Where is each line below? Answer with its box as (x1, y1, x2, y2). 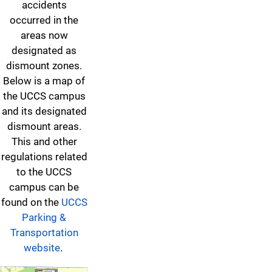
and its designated (1, 104, 87, 117)
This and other (11, 135, 77, 148)
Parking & (22, 211, 66, 223)
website (23, 241, 60, 254)
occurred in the (10, 13, 78, 26)
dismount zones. (6, 59, 82, 72)
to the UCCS (16, 165, 72, 178)
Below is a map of (3, 74, 85, 87)
